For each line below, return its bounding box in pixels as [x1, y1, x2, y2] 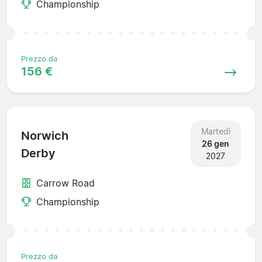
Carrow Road [36, 177, 95, 189]
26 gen [202, 138, 230, 149]
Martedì [201, 126, 230, 136]
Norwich [21, 129, 68, 143]
